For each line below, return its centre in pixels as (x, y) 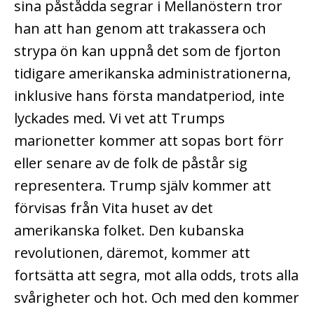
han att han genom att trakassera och (140, 28)
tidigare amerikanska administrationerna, (152, 73)
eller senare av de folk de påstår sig (131, 163)
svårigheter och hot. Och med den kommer (157, 297)
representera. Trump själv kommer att (143, 185)
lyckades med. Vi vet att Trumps (120, 118)
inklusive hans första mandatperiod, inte (149, 95)
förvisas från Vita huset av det (114, 207)
